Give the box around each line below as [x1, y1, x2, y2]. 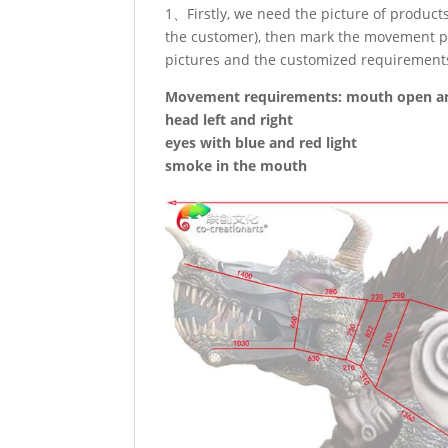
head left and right [165, 109, 294, 129]
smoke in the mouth [165, 155, 308, 175]
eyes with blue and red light [165, 132, 358, 152]
